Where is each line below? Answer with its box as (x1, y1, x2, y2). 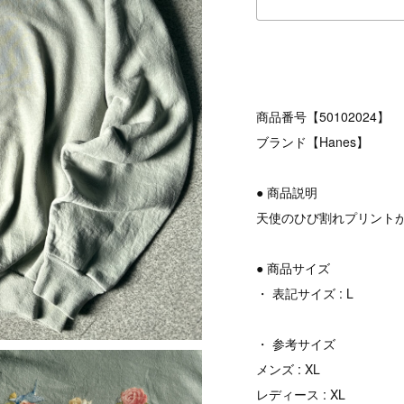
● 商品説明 (256, 183, 318, 202)
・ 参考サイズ (256, 335, 336, 353)
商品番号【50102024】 (256, 107, 390, 126)
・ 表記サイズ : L (256, 284, 354, 303)
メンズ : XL (256, 360, 321, 379)
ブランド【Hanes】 (256, 133, 370, 151)
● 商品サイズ (256, 259, 331, 278)
